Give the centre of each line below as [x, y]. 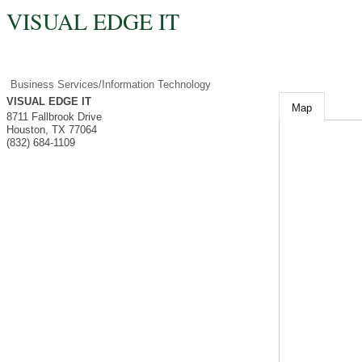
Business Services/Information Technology [111, 84]
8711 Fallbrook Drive [54, 117]
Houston [26, 130]
